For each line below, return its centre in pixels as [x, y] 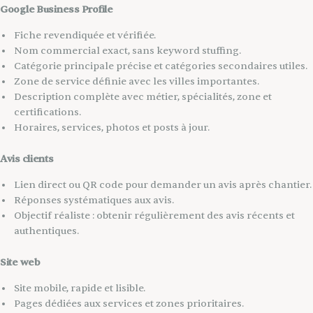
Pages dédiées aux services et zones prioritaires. [129, 303]
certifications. [48, 112]
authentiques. [46, 231]
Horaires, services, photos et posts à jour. [112, 127]
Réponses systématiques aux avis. [94, 200]
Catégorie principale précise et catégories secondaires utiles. [161, 66]
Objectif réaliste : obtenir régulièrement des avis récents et [154, 215]
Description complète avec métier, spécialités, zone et [143, 96]
